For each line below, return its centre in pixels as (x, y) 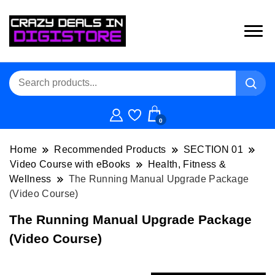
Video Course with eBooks (70, 164)
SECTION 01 (213, 149)
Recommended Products (110, 149)
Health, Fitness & (187, 164)
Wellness (30, 179)
